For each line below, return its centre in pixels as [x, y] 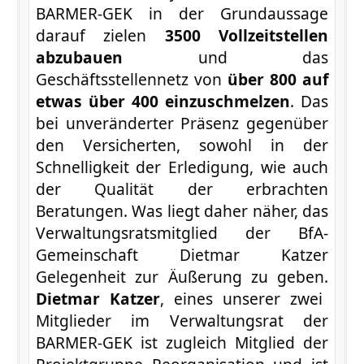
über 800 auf [275, 79]
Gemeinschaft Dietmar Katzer [182, 254]
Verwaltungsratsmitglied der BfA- [182, 232]
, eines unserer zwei [242, 298]
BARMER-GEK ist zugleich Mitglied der [182, 342]
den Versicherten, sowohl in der [182, 145]
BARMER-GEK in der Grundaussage [182, 13]
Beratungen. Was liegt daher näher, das [182, 210]
